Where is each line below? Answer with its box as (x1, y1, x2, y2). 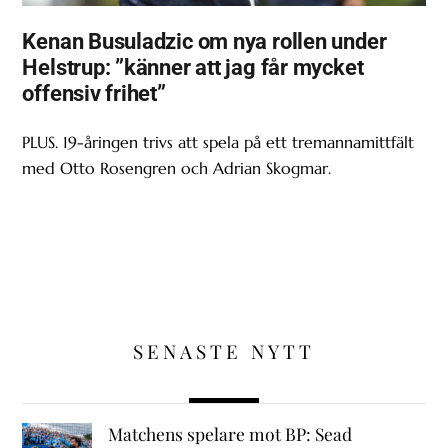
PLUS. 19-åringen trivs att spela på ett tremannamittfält (22, 131, 415, 152)
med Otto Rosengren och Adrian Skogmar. (22, 157, 332, 178)
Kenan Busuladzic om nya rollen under (22, 28, 387, 55)
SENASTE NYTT (133, 338, 315, 365)
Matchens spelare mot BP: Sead (107, 422, 352, 446)
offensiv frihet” (22, 80, 166, 107)
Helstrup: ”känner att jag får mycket (22, 54, 364, 81)
